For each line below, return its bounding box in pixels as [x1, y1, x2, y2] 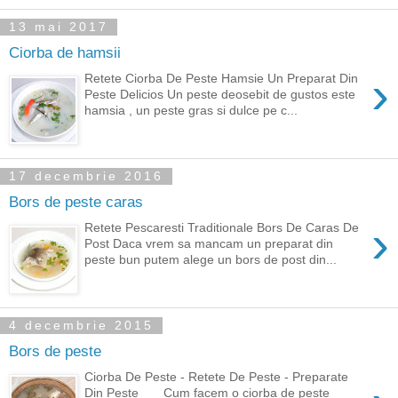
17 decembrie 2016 [9, 169, 163, 184]
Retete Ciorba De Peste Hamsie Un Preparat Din [84, 70, 359, 85]
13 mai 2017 [9, 20, 108, 35]
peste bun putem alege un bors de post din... [84, 251, 338, 267]
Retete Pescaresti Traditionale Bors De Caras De [84, 219, 360, 235]
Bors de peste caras [9, 193, 143, 211]
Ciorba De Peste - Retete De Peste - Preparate [84, 369, 349, 384]
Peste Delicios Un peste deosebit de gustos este [84, 86, 356, 101]
